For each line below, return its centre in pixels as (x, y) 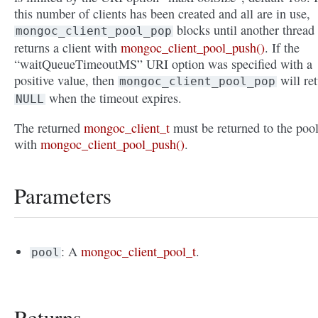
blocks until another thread (244, 30)
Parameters (63, 196)
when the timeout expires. (114, 98)
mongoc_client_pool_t (139, 252)
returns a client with (67, 48)
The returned (49, 128)
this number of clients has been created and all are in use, (162, 14)
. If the (282, 48)
